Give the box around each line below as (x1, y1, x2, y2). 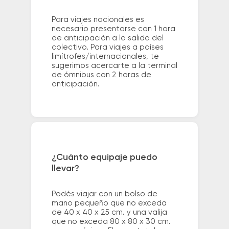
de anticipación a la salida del (51, 34, 164, 42)
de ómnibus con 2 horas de (51, 71, 151, 79)
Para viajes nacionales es (51, 16, 144, 24)
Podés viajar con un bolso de (51, 190, 157, 198)
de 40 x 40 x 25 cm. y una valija (51, 208, 167, 216)
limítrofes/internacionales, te (51, 53, 159, 61)
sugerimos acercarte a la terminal (51, 62, 177, 70)
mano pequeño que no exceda (51, 199, 167, 207)
